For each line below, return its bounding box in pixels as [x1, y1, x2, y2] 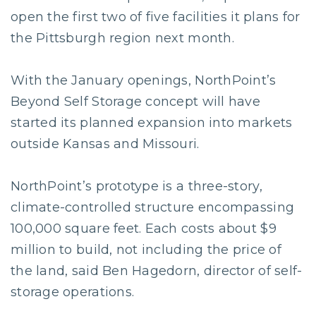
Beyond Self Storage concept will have [11, 94, 260, 109]
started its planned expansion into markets [11, 115, 293, 130]
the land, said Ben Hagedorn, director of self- [11, 263, 303, 279]
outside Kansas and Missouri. [11, 136, 200, 152]
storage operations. [11, 284, 135, 300]
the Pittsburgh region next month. [11, 30, 234, 46]
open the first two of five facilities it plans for [11, 9, 300, 25]
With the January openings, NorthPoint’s [11, 73, 276, 88]
